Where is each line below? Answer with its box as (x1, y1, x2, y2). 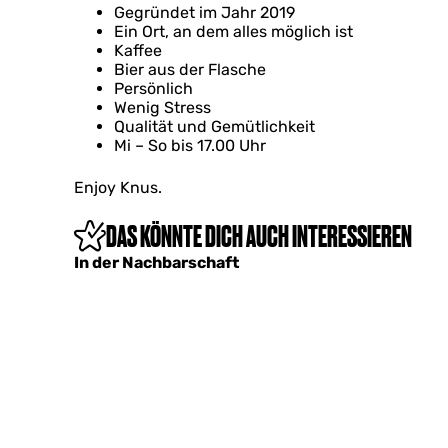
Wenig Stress (114, 98, 211, 117)
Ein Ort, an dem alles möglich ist (114, 22, 353, 41)
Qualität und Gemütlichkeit (114, 117, 315, 136)
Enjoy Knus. (74, 178, 162, 197)
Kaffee (114, 41, 162, 60)
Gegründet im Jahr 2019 (114, 3, 295, 22)
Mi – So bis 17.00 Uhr (114, 136, 266, 155)
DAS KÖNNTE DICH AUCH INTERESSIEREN (106, 219, 412, 253)
